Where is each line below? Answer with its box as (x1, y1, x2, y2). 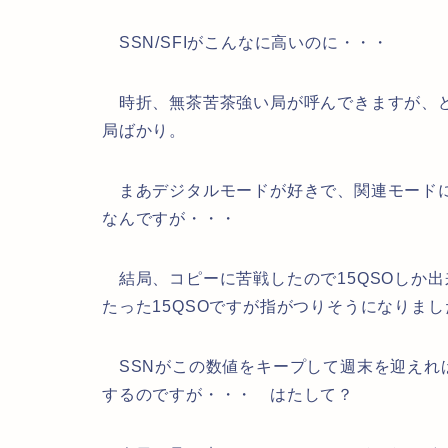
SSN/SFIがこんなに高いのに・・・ (102, 34, 389, 51)
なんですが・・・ (102, 210, 237, 227)
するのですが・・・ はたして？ (102, 386, 355, 403)
